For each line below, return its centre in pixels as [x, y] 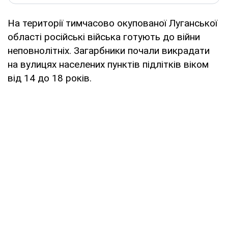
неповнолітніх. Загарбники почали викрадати [109, 50]
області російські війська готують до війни [104, 37]
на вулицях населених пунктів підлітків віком [108, 64]
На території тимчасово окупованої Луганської [112, 23]
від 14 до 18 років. [50, 78]
